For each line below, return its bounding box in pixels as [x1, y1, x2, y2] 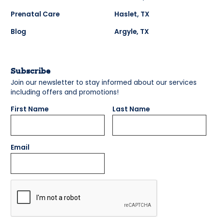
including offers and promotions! [11, 88, 119, 97]
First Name [11, 104, 49, 114]
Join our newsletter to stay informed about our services [11, 78, 197, 88]
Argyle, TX [114, 27, 149, 37]
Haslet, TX [114, 10, 149, 19]
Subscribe [11, 68, 51, 76]
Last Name [112, 104, 150, 114]
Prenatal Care [11, 10, 60, 19]
